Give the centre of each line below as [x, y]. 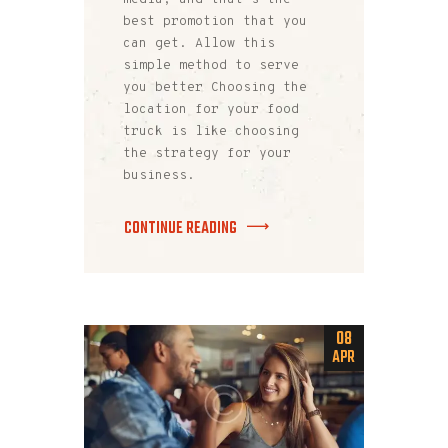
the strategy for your [207, 153]
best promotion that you [215, 21]
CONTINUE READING [180, 228]
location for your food [211, 109]
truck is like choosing [211, 131]
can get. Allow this [199, 43]
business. [159, 175]
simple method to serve [211, 65]
